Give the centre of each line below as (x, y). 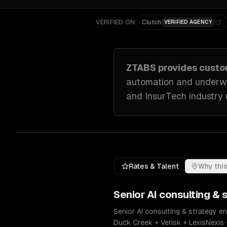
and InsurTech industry (175, 96)
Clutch (151, 22)
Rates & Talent (154, 166)
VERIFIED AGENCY (188, 22)
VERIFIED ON (116, 22)
